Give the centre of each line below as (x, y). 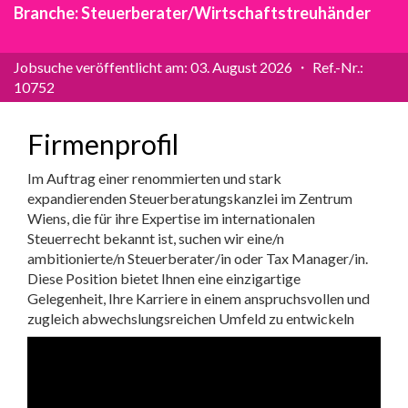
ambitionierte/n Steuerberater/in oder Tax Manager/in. (198, 258)
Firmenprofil (103, 144)
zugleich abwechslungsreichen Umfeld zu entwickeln (191, 318)
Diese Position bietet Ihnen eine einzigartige (164, 278)
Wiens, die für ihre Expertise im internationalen (171, 218)
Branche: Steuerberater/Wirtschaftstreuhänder (192, 13)
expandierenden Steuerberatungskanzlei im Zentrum (190, 198)
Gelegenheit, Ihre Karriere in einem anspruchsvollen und (199, 298)
